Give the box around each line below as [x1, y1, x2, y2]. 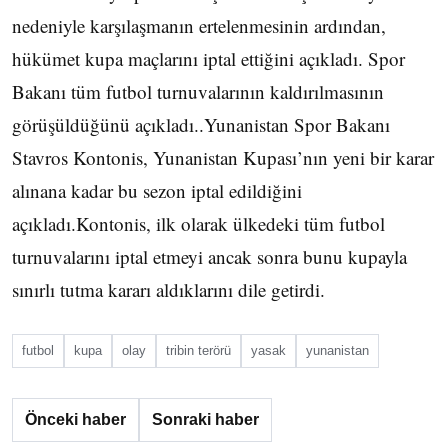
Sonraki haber [152, 411, 259, 428]
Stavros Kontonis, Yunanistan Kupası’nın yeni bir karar [12, 145, 434, 170]
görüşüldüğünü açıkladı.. [12, 112, 204, 137]
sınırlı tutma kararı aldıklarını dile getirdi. [12, 277, 325, 302]
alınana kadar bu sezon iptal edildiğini [12, 178, 302, 203]
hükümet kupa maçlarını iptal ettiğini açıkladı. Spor [12, 46, 405, 71]
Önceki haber [25, 411, 126, 428]
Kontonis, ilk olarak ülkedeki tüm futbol [76, 211, 385, 236]
